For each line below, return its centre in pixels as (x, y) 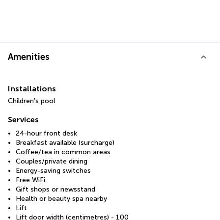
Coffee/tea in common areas (63, 152)
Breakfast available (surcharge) (65, 143)
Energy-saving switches (53, 171)
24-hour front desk (46, 134)
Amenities (29, 57)
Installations (32, 89)
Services (23, 120)
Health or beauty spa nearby (61, 199)
